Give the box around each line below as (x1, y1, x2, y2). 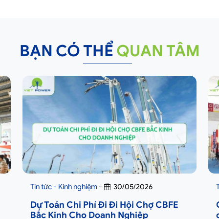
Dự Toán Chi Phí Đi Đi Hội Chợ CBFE (30, 199, 178, 210)
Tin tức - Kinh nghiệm (30, 182, 97, 191)
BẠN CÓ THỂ (19, 41, 116, 61)
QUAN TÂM (116, 41, 200, 61)
